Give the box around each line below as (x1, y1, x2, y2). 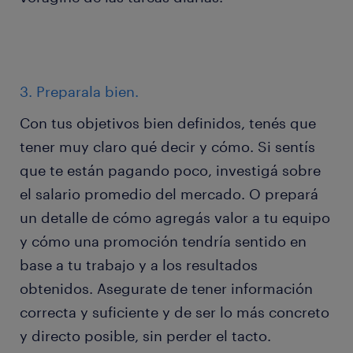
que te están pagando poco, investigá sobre (20, 162, 321, 179)
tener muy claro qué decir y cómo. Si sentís (20, 138, 315, 155)
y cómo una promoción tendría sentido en (20, 232, 307, 250)
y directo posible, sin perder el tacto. (20, 327, 271, 344)
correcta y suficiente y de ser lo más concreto (20, 303, 329, 321)
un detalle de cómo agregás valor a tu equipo (20, 209, 330, 226)
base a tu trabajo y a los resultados (20, 256, 258, 273)
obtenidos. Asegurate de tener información (20, 280, 313, 297)
